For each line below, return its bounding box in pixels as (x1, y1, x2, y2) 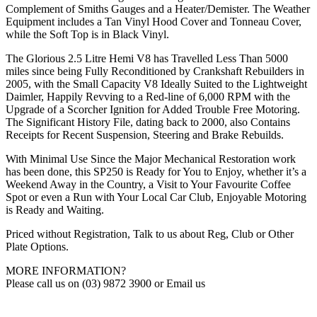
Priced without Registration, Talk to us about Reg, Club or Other (6, 228, 294, 241)
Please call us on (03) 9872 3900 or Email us (6, 277, 205, 290)
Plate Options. (6, 241, 69, 253)
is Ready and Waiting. (6, 204, 104, 217)
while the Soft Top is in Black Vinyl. (6, 28, 169, 41)
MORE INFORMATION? (6, 265, 126, 277)
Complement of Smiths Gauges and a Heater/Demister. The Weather (6, 3, 310, 16)
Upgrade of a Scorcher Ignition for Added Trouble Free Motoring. (6, 103, 300, 116)
